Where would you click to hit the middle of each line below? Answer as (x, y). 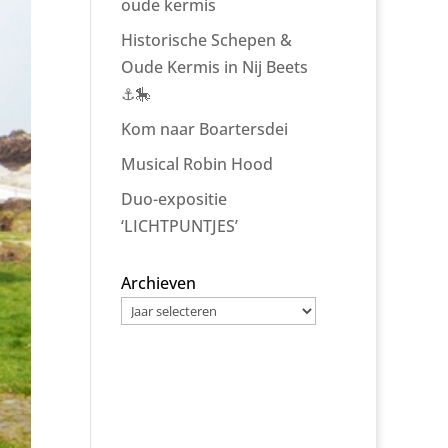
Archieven (158, 283)
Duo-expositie (173, 199)
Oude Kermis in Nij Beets (214, 67)
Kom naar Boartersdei (204, 129)
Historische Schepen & (206, 40)
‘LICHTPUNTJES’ (179, 226)
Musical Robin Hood (196, 164)
